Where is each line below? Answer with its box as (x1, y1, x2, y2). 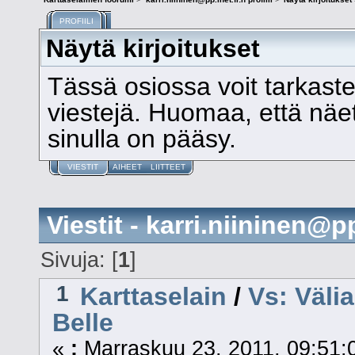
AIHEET (113, 162, 143, 172)
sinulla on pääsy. (48, 124, 237, 153)
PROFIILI (59, 16, 94, 25)
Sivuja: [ (40, 248, 119, 273)
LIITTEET (150, 162, 185, 172)
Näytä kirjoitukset (46, 33, 261, 63)
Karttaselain (80, 282, 227, 311)
